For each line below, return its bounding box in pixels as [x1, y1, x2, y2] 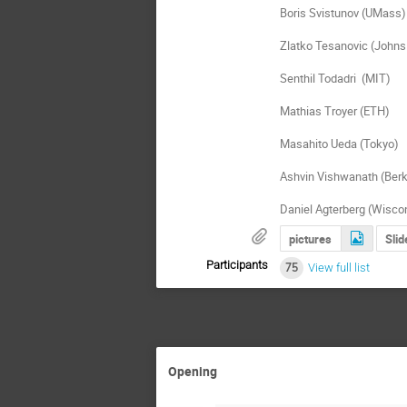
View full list [307, 261, 370, 275]
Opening [168, 362, 217, 381]
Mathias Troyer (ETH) [280, 102, 391, 119]
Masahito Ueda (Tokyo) [280, 134, 400, 152]
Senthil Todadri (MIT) [280, 69, 392, 86]
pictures [289, 230, 333, 247]
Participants [206, 258, 268, 273]
